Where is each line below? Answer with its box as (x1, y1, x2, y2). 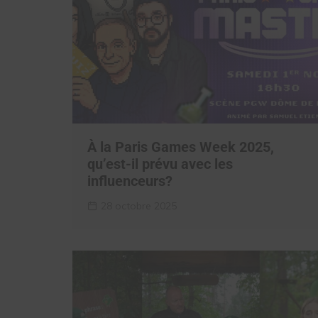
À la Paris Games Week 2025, (87, 138, 274, 155)
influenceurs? (87, 172, 172, 190)
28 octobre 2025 (101, 199, 177, 212)
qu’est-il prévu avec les (87, 155, 233, 172)
